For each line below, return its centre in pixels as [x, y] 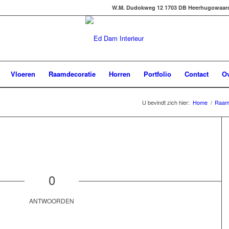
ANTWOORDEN [52, 201]
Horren [119, 74]
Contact [196, 74]
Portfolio [157, 74]
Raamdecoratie [72, 74]
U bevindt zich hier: [166, 102]
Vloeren [23, 74]
